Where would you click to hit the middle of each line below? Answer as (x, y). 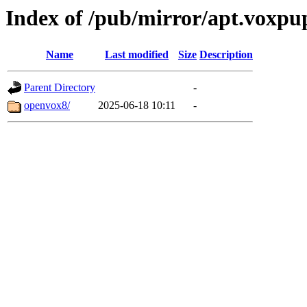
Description (226, 55)
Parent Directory (60, 88)
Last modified (137, 55)
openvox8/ (47, 106)
